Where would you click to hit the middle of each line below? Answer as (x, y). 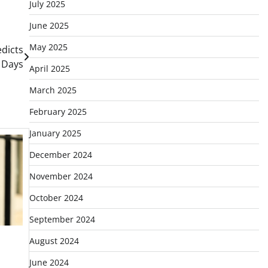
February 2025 (58, 112)
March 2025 (53, 90)
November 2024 (61, 176)
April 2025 (49, 68)
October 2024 (56, 198)
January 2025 (55, 133)
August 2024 (54, 241)
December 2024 (60, 155)
